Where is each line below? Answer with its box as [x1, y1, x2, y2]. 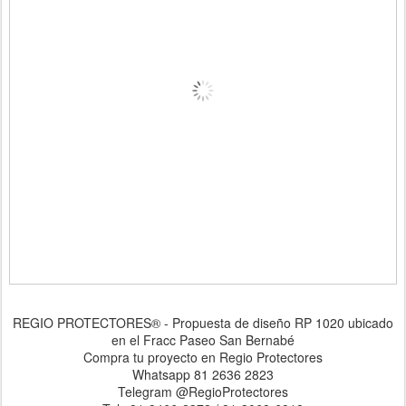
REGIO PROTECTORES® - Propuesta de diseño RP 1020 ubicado [13, 314, 393, 333]
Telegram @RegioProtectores [118, 382, 288, 401]
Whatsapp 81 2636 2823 [132, 365, 274, 384]
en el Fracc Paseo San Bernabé [111, 331, 295, 350]
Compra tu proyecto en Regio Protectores [83, 348, 323, 367]
